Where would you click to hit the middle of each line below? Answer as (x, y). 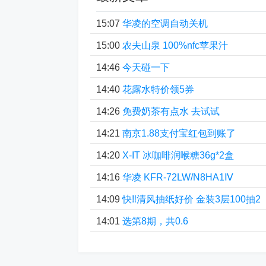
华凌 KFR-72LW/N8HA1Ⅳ (178, 177)
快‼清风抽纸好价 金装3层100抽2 (191, 199)
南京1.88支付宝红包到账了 (179, 133)
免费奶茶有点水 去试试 (171, 111)
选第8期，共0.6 (155, 221)
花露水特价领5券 (158, 89)
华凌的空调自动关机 (165, 23)
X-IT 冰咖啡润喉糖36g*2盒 (178, 155)
